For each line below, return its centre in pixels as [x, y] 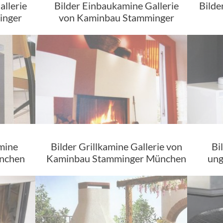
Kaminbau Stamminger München [116, 158]
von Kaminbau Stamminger [116, 17]
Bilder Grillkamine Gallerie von [116, 146]
